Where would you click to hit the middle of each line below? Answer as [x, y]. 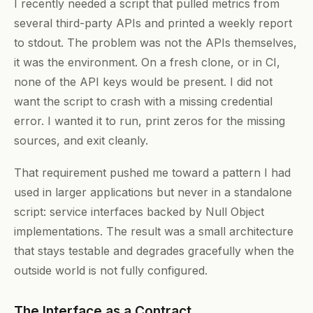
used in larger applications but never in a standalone [153, 192]
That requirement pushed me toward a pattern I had [152, 172]
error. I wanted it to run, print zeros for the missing [150, 121]
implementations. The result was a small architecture [154, 231]
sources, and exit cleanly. [81, 140]
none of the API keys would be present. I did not [143, 82]
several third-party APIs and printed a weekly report [153, 23]
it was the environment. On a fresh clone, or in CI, [147, 62]
